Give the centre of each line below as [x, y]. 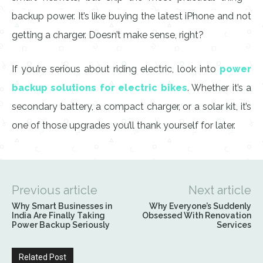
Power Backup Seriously [61, 225]
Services [234, 225]
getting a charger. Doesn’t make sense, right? [108, 35]
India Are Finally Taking [58, 215]
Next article [220, 190]
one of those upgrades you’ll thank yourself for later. [124, 125]
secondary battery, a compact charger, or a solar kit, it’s [131, 107]
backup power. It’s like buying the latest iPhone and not [131, 16]
